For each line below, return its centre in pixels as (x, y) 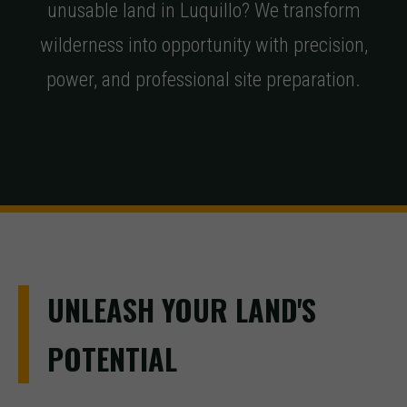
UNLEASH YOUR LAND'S (182, 309)
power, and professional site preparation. (203, 79)
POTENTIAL (112, 358)
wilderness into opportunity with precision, (203, 45)
